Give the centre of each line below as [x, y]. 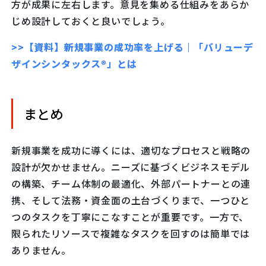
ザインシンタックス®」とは [74, 64]
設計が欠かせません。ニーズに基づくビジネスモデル [131, 167]
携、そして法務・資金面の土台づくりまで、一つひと [131, 200]
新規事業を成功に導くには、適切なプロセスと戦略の [131, 151]
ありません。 [41, 250]
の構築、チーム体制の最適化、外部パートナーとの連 [131, 184]
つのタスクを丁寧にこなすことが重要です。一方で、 [130, 217]
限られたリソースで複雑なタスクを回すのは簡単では [131, 234]
